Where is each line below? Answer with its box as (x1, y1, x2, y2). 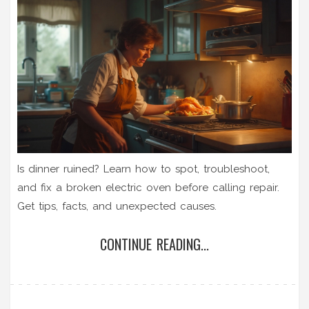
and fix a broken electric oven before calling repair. (17, 181, 279, 194)
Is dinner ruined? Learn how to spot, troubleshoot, (17, 162, 270, 175)
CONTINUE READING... (100, 233, 209, 255)
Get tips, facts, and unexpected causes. (17, 199, 217, 212)
